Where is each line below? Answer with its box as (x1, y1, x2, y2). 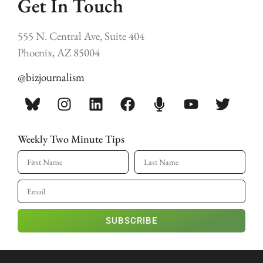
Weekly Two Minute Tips (18, 131, 124, 146)
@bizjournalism (18, 70, 85, 85)
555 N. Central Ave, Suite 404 (18, 28, 144, 43)
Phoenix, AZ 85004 (18, 45, 100, 60)
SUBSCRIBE (106, 215, 157, 227)
